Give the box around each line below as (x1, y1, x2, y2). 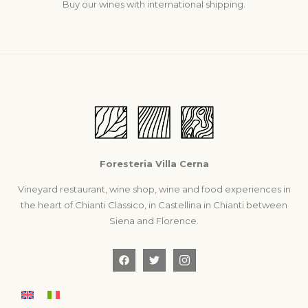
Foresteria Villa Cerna (99, 157, 209, 169)
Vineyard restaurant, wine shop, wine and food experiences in (17, 184, 291, 195)
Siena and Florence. (109, 215, 199, 227)
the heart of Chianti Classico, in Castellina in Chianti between (21, 199, 287, 211)
